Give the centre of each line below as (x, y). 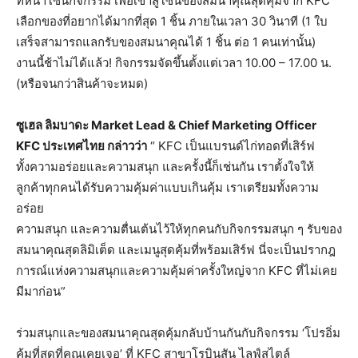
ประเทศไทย (74, 146)
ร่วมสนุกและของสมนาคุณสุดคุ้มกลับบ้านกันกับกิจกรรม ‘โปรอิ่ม (178, 333)
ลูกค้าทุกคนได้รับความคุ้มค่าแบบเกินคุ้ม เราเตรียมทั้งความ (167, 188)
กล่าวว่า (127, 146)
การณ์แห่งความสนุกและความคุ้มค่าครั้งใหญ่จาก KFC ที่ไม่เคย (177, 271)
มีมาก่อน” (41, 292)
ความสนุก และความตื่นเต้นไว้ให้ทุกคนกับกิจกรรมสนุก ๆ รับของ (179, 229)
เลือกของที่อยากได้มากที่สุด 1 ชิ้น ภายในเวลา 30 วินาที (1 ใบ (172, 22)
